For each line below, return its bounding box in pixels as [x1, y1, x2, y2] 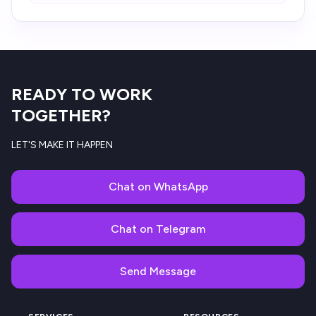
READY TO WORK [11, 84, 152, 104]
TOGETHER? [11, 105, 111, 126]
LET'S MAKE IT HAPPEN [11, 139, 113, 151]
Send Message [120, 265, 196, 278]
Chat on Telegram [111, 222, 205, 236]
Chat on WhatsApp [108, 180, 208, 193]
